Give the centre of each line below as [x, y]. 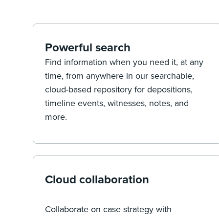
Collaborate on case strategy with [109, 209]
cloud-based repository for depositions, [119, 89]
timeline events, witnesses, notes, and [117, 103]
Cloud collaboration [97, 179]
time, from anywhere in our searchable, [120, 76]
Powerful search [88, 47]
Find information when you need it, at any [124, 62]
